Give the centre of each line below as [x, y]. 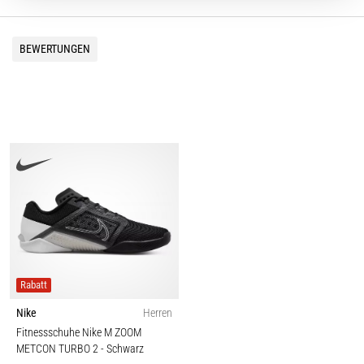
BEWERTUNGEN [55, 48]
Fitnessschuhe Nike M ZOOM [79, 333]
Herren [158, 314]
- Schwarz [122, 349]
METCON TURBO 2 [58, 349]
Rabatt [34, 285]
